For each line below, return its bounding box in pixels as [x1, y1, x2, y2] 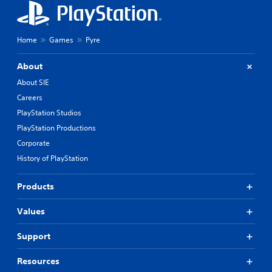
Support [17, 231, 50, 242]
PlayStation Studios [17, 107, 81, 118]
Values [17, 206, 45, 217]
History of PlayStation [17, 153, 88, 163]
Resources [17, 256, 59, 267]
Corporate [17, 138, 50, 148]
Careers [17, 92, 42, 103]
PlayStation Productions [17, 123, 96, 133]
